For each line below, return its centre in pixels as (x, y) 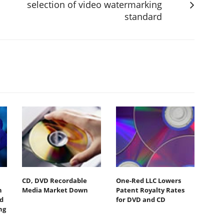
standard (143, 16)
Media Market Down (55, 190)
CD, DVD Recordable (54, 181)
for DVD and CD (140, 200)
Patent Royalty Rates (150, 190)
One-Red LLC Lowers (148, 181)
